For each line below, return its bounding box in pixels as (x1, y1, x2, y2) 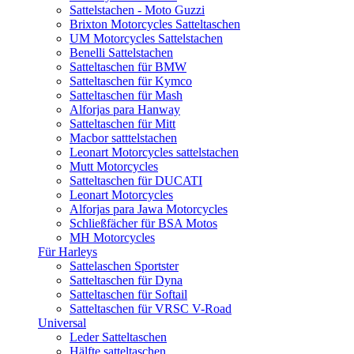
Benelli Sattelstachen (70, 46, 173, 59)
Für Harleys (38, 245, 97, 258)
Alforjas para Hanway (70, 103, 180, 116)
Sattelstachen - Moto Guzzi (70, 3, 205, 17)
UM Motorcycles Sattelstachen (70, 32, 223, 45)
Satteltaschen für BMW (70, 60, 186, 73)
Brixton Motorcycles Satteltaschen (70, 17, 240, 31)
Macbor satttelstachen (70, 131, 177, 145)
